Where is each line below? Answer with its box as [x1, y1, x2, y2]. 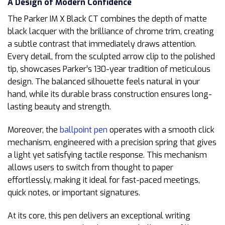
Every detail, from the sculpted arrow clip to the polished [8, 51, 215, 62]
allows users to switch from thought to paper [8, 162, 173, 173]
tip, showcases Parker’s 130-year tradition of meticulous [8, 64, 210, 75]
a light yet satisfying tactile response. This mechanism [8, 149, 207, 160]
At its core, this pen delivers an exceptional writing [8, 210, 190, 221]
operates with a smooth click [107, 124, 214, 135]
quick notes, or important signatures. [8, 187, 140, 198]
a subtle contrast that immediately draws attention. [8, 39, 196, 50]
